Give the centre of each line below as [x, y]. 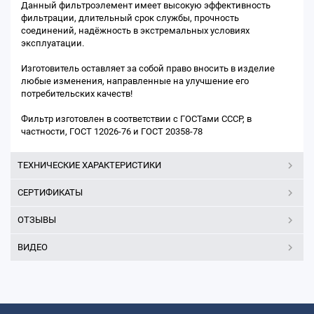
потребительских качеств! [77, 94]
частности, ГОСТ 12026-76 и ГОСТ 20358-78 [112, 131]
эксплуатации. [53, 43]
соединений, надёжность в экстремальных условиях [135, 30]
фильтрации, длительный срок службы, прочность [130, 18]
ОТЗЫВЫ [37, 220]
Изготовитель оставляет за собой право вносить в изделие [148, 68]
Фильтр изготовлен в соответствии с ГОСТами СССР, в [136, 119]
